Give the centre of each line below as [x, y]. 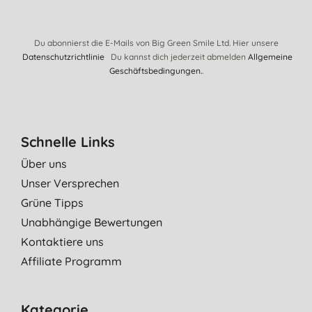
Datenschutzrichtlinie [63, 56]
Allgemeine [270, 56]
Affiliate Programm [71, 261]
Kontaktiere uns [62, 241]
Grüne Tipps [52, 202]
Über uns [44, 163]
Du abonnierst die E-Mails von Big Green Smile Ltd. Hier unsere [156, 42]
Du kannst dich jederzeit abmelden [176, 56]
